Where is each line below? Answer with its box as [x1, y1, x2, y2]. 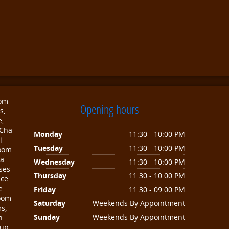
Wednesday [34, 157, 75, 167]
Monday [34, 129, 62, 139]
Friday [34, 185, 56, 194]
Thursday [34, 171, 66, 180]
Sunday [34, 212, 60, 222]
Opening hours [80, 101, 139, 117]
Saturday [34, 198, 65, 208]
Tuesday [34, 143, 63, 153]
